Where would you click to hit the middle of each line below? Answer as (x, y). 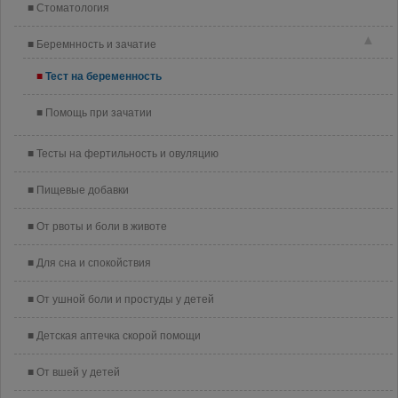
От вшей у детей (78, 372)
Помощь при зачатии (99, 113)
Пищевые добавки (83, 190)
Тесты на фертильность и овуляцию (127, 154)
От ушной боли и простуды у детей (125, 299)
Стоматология (73, 8)
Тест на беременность (103, 76)
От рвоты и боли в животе (102, 227)
